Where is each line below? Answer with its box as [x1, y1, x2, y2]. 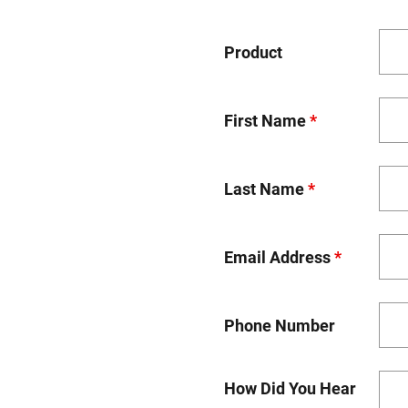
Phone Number [223, 314, 335, 336]
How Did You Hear [223, 377, 356, 399]
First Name [223, 109, 310, 131]
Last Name [223, 178, 308, 199]
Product [223, 41, 282, 63]
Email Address [223, 246, 334, 268]
